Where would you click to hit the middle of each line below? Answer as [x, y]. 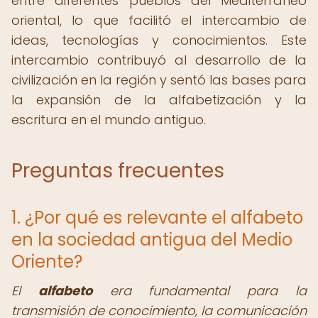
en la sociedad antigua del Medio [152, 240]
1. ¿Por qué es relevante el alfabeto [157, 218]
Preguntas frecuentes [118, 171]
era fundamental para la [199, 291]
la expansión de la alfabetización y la [159, 100]
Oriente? [47, 262]
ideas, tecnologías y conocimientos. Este [159, 40]
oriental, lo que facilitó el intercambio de [159, 20]
